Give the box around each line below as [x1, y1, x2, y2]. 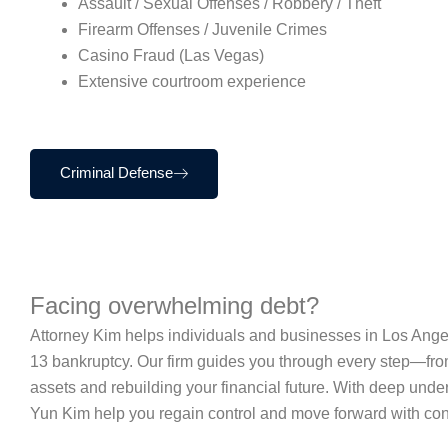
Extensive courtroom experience [78, 72, 306, 90]
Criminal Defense [60, 163, 173, 181]
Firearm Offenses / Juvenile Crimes [78, 20, 327, 38]
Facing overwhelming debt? [30, 291, 319, 319]
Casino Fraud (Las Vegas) [78, 46, 264, 64]
